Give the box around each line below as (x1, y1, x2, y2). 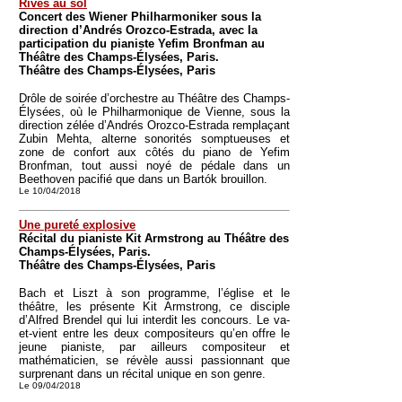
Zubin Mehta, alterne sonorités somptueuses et (19, 132, 290, 145)
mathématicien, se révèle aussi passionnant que (19, 354, 290, 367)
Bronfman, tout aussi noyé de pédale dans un (19, 159, 290, 172)
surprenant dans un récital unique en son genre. (19, 367, 266, 380)
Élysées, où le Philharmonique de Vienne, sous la (19, 105, 290, 118)
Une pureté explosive (19, 218, 135, 232)
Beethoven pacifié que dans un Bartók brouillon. (19, 172, 267, 186)
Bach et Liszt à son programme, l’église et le (19, 286, 290, 300)
